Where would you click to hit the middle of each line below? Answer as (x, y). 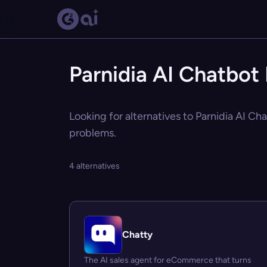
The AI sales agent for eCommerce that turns (168, 260)
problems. (93, 133)
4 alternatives (94, 166)
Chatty (137, 235)
